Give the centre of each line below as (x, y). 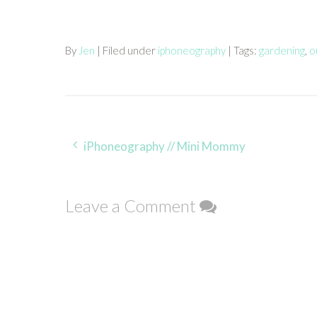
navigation (115, 171)
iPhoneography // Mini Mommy (165, 146)
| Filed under (127, 50)
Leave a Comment (132, 205)
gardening (282, 50)
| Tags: (243, 50)
